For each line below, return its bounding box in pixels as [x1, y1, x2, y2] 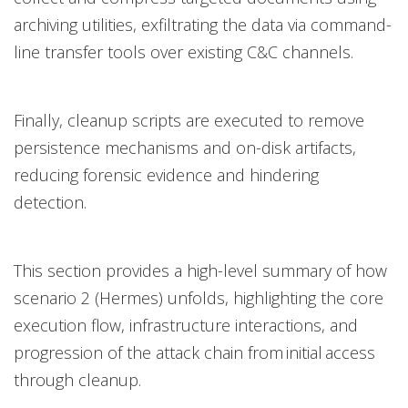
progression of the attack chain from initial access [14, 341, 375, 363]
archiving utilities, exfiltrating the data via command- [14, 13, 392, 36]
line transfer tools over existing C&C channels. [14, 40, 362, 63]
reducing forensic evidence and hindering [14, 163, 319, 186]
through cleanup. [14, 368, 148, 391]
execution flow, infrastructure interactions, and [14, 313, 358, 336]
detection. [14, 190, 89, 213]
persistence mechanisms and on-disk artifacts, [14, 136, 356, 158]
